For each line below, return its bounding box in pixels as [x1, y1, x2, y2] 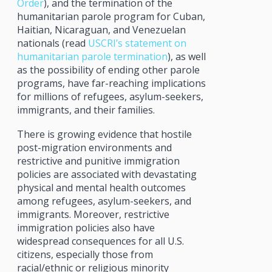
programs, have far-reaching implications [16, 76, 206, 90]
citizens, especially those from [16, 247, 153, 261]
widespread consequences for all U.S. [16, 234, 184, 248]
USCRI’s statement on [87, 36, 186, 50]
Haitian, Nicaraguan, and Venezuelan [16, 22, 186, 36]
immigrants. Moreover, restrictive [16, 207, 169, 221]
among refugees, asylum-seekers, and [16, 194, 191, 208]
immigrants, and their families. [16, 103, 155, 117]
